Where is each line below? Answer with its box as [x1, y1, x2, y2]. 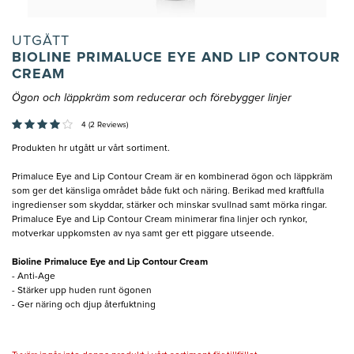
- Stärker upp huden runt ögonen [12, 286, 152, 296]
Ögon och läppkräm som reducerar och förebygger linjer [12, 92, 292, 104]
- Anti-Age [12, 272, 55, 282]
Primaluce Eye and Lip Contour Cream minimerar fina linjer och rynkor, [12, 215, 307, 225]
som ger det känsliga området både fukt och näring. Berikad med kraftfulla [12, 186, 324, 197]
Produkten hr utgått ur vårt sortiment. [12, 144, 170, 154]
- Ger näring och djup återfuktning [12, 300, 156, 311]
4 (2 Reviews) [81, 121, 128, 130]
